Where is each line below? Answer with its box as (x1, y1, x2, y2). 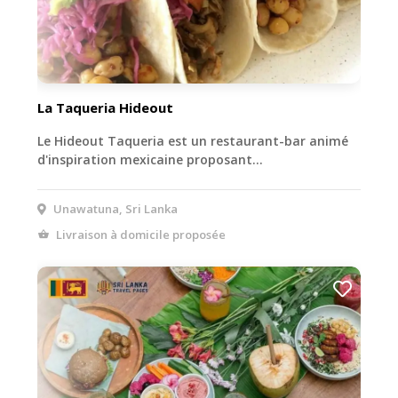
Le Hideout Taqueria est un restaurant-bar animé (37, 131, 348, 149)
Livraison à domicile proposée (53, 226, 226, 243)
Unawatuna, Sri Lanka (51, 200, 178, 217)
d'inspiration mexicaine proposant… (37, 150, 263, 168)
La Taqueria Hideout (37, 98, 173, 116)
